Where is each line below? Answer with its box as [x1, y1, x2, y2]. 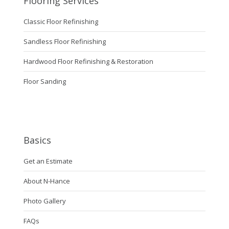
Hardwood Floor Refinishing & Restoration [23, 57, 153, 66]
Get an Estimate [23, 156, 73, 166]
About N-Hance [23, 176, 70, 186]
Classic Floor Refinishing [23, 17, 98, 27]
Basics [23, 134, 51, 147]
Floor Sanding [23, 77, 66, 86]
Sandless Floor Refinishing [23, 37, 106, 47]
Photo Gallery [23, 196, 66, 206]
